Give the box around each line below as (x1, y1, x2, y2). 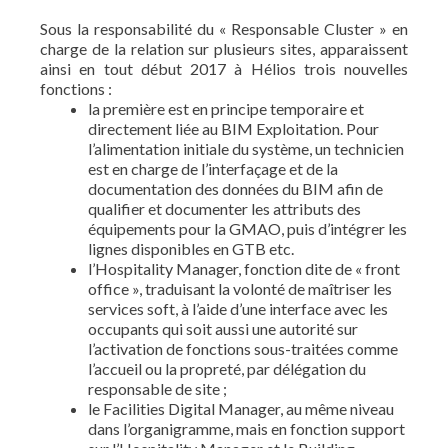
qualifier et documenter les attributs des (88, 198, 361, 218)
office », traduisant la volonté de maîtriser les (88, 278, 392, 298)
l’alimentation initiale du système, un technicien (88, 138, 404, 158)
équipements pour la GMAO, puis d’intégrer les (88, 218, 407, 238)
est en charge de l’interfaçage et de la (88, 158, 338, 178)
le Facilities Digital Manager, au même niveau (88, 398, 394, 418)
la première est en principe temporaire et (88, 98, 364, 118)
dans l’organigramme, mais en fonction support (88, 418, 405, 438)
